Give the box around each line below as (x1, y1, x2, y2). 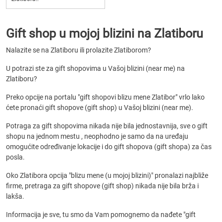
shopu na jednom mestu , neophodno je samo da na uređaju (6, 132, 188, 140)
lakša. (6, 192, 24, 200)
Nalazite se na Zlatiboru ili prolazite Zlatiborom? (6, 46, 151, 54)
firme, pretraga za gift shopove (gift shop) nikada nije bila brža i (6, 182, 199, 190)
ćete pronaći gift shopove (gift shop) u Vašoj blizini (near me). (6, 104, 193, 111)
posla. (6, 153, 25, 161)
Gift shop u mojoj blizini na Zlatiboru (6, 26, 203, 41)
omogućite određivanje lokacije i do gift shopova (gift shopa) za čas (6, 143, 212, 151)
